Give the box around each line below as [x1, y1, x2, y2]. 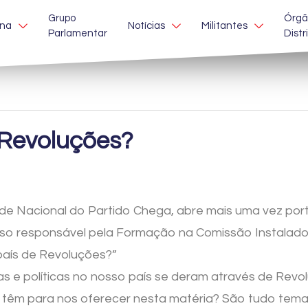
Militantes [201, 20, 248, 31]
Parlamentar [48, 27, 108, 38]
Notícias [128, 20, 166, 31]
